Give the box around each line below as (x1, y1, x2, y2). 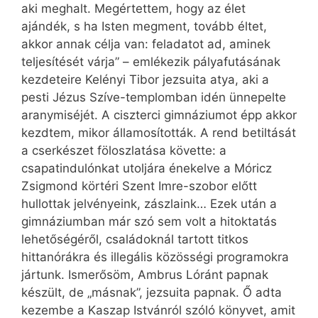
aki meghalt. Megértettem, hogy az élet (21, 1, 246, 16)
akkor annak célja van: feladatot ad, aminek (21, 37, 270, 52)
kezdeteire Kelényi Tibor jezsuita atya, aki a (21, 72, 269, 87)
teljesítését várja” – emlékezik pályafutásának (21, 55, 280, 70)
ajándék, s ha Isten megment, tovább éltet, (21, 19, 267, 34)
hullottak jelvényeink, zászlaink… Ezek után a (21, 197, 277, 212)
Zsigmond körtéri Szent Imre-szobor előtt (21, 179, 257, 194)
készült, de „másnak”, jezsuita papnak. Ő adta (21, 285, 282, 300)
